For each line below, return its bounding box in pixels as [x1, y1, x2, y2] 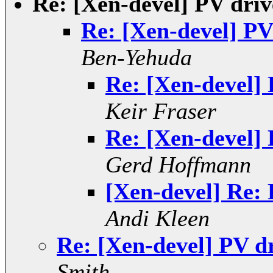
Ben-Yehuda [81, 44, 192, 71]
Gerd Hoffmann [105, 152, 251, 178]
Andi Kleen [105, 205, 210, 232]
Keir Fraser [105, 98, 216, 124]
